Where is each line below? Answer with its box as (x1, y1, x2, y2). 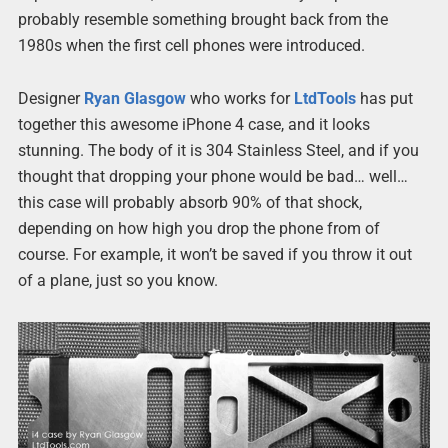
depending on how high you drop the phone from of (17, 219, 380, 239)
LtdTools (293, 89, 356, 109)
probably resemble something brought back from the (17, 10, 388, 30)
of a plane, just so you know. (17, 271, 218, 291)
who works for (185, 89, 290, 109)
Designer (17, 89, 84, 109)
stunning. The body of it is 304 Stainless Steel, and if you (17, 141, 419, 161)
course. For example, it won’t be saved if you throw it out (17, 245, 412, 265)
